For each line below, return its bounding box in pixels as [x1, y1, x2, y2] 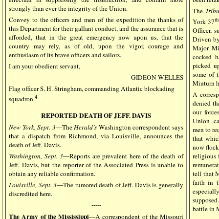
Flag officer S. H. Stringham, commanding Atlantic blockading [9, 84, 175, 93]
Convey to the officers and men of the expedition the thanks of [9, 15, 183, 24]
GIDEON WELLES [131, 73, 183, 82]
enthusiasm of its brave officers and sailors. [9, 50, 121, 59]
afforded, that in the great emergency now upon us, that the [9, 33, 183, 42]
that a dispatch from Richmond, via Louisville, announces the [9, 131, 183, 141]
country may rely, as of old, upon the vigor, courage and [9, 42, 183, 50]
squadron [9, 94, 35, 104]
